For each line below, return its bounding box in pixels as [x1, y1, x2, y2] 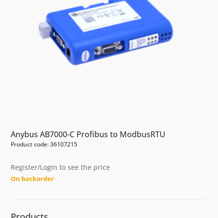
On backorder [11, 174, 54, 183]
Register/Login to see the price [11, 162, 110, 172]
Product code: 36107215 [11, 140, 78, 148]
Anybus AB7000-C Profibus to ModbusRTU [11, 128, 166, 140]
